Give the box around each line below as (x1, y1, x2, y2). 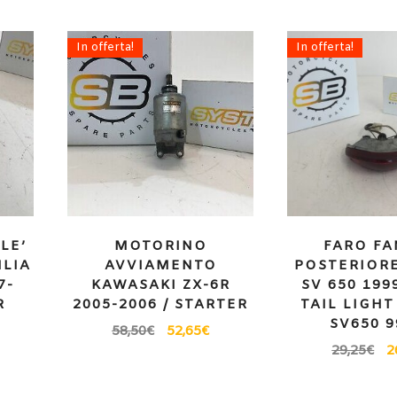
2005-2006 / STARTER (73, 295, 249, 314)
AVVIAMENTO (104, 256, 217, 275)
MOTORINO (113, 237, 207, 255)
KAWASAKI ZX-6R (90, 276, 230, 294)
